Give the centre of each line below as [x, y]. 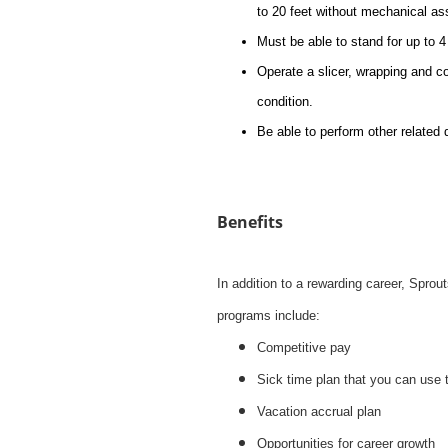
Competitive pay [304, 347]
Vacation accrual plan [319, 411]
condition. [285, 101]
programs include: [268, 315]
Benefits [250, 222]
